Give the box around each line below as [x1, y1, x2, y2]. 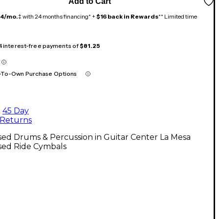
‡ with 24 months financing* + [18, 12, 96, 20]
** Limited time [158, 12, 197, 20]
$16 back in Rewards [96, 12, 158, 20]
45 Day [2, 106, 29, 115]
